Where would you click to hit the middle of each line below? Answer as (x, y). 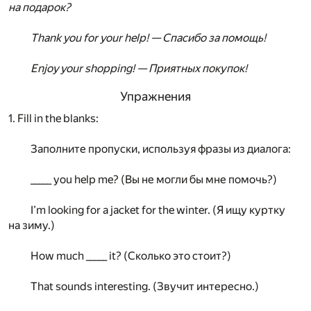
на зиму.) (32, 226)
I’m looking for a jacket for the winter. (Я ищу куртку (158, 210)
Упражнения (155, 97)
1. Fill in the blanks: (53, 119)
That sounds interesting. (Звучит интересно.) (145, 287)
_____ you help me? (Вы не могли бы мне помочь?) (154, 180)
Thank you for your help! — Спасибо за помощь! (148, 37)
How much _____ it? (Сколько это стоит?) (131, 256)
